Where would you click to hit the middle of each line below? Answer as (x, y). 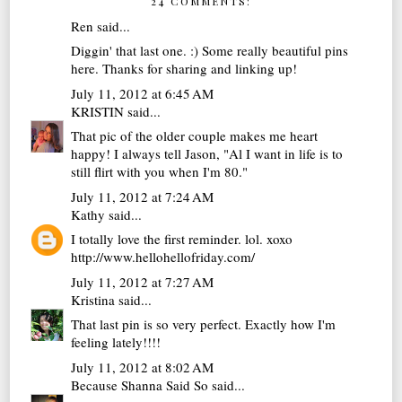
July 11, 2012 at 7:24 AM (143, 196)
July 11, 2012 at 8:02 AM (143, 367)
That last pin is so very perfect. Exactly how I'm (204, 324)
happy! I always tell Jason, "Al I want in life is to (207, 154)
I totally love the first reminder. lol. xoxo (182, 239)
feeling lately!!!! (116, 342)
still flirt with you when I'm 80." (160, 172)
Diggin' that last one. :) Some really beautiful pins (210, 51)
